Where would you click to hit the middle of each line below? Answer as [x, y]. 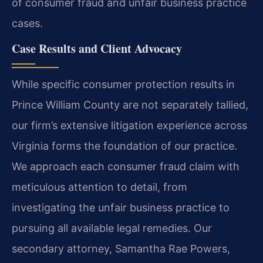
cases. [27, 23]
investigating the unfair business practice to [121, 208]
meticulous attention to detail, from [100, 187]
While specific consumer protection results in [123, 85]
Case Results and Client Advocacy [97, 49]
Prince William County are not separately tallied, [130, 105]
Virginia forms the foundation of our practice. [124, 146]
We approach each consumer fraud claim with [126, 167]
